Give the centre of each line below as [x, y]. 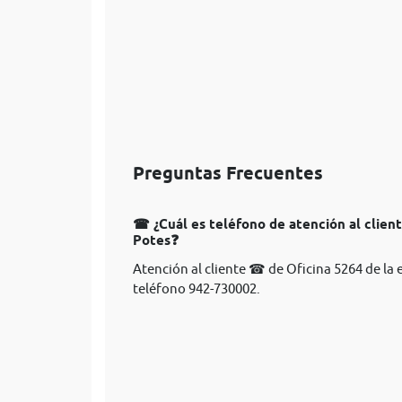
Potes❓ [156, 240]
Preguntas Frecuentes [228, 173]
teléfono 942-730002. [197, 288]
